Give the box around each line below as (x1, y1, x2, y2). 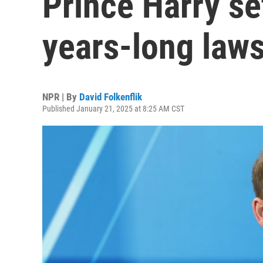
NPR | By (42, 91, 79, 103)
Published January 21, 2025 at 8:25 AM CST (42, 104, 184, 113)
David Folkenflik (79, 91, 142, 103)
